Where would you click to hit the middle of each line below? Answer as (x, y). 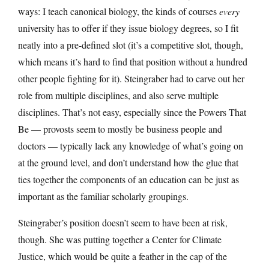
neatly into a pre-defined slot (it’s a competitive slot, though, (131, 44)
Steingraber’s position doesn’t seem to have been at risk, (123, 222)
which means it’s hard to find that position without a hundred (133, 61)
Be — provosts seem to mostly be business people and (120, 128)
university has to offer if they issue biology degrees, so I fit (128, 28)
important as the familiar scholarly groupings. (103, 196)
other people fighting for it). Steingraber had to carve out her (131, 78)
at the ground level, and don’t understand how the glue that (128, 162)
